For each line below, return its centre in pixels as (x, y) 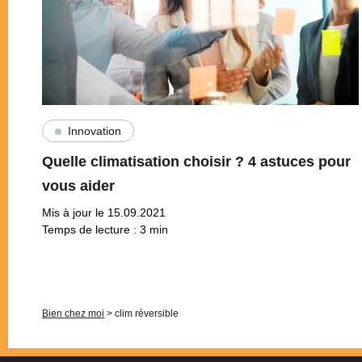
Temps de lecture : (90, 230)
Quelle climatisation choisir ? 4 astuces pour (196, 162)
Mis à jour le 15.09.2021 (103, 213)
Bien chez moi (73, 314)
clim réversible (147, 314)
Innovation (94, 131)
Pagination (68, 246)
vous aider (78, 186)
